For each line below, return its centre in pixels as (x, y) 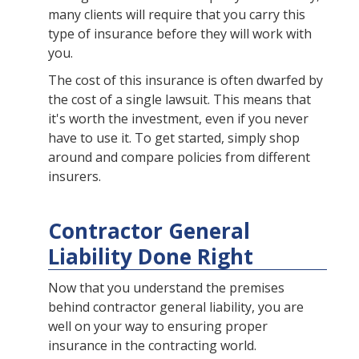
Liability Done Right (151, 257)
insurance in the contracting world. (152, 346)
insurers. (75, 177)
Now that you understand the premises (166, 288)
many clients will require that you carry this (177, 15)
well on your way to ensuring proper (158, 327)
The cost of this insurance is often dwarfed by (186, 81)
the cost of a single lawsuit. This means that (179, 100)
